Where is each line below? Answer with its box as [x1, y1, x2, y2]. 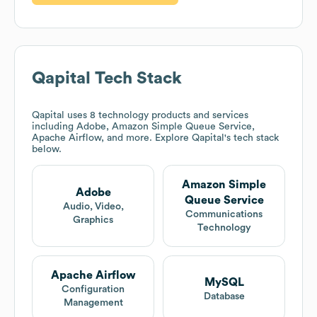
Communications [185, 209, 263, 220]
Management [63, 298, 123, 309]
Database [203, 291, 245, 301]
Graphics [73, 215, 113, 226]
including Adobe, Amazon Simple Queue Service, [32, 122, 255, 132]
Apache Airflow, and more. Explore [32, 133, 192, 144]
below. [32, 144, 62, 155]
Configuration [62, 284, 125, 295]
